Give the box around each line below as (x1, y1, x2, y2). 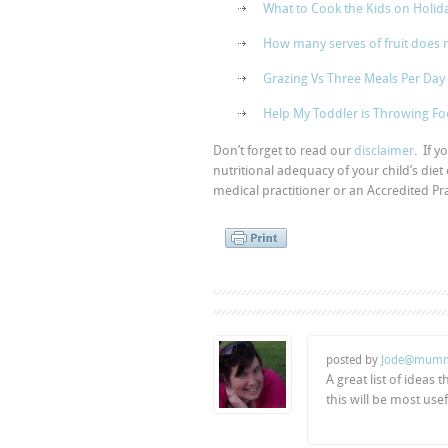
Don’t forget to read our (213, 143, 354, 158)
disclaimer (354, 143, 414, 158)
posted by (326, 353, 381, 367)
